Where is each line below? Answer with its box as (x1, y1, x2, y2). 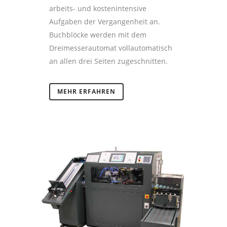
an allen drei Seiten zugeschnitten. (49, 56, 168, 66)
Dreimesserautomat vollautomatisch (49, 43, 172, 53)
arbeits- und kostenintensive (49, 3, 146, 13)
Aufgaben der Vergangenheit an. (49, 16, 160, 26)
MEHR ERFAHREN (57, 87, 116, 96)
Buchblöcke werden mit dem (49, 29, 146, 40)
